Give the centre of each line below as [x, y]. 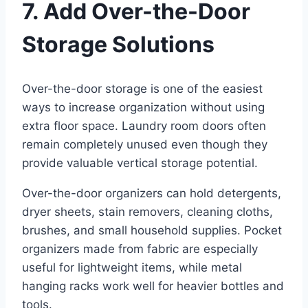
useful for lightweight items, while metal [132, 267]
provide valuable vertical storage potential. [140, 163]
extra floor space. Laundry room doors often [144, 125]
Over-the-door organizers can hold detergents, [152, 193]
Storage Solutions [118, 45]
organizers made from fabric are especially [140, 249]
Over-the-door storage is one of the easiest [142, 88]
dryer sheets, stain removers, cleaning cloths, [147, 211]
